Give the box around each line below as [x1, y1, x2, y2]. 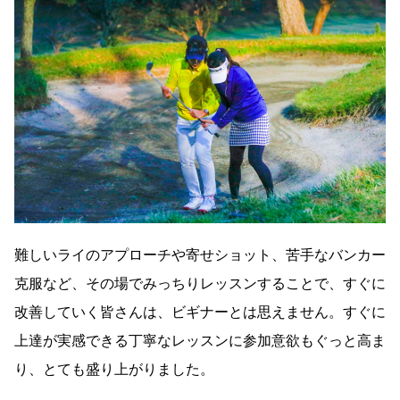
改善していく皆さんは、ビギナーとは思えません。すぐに [14, 303, 386, 321]
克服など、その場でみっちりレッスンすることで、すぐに [14, 274, 386, 292]
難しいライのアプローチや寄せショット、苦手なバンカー [14, 246, 386, 263]
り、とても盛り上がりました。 [14, 360, 214, 378]
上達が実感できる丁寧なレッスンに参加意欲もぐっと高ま [14, 331, 386, 349]
